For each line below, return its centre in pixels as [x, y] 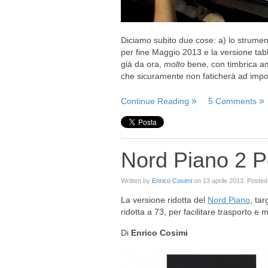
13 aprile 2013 [223, 181]
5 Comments [232, 101]
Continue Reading [155, 101]
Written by [136, 181]
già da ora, [142, 64]
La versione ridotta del [164, 200]
